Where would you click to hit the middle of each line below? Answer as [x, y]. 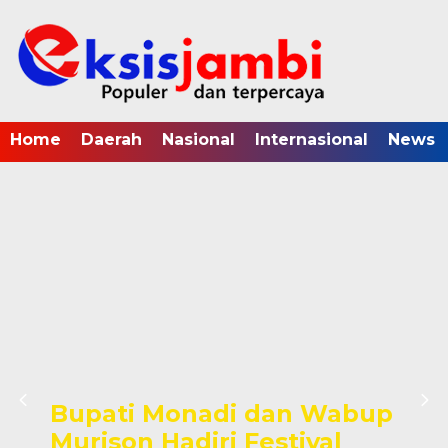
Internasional [311, 139]
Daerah [111, 139]
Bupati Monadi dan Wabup [221, 413]
